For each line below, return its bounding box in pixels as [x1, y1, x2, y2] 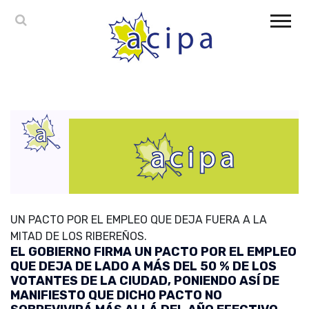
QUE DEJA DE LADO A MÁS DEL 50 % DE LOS [10, 259, 277, 275]
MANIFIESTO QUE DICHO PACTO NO [10, 288, 222, 303]
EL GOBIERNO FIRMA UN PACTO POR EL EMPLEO [10, 244, 297, 260]
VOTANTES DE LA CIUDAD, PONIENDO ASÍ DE [10, 273, 279, 289]
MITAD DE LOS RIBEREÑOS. [10, 230, 147, 243]
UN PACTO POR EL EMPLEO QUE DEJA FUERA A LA [10, 213, 267, 227]
